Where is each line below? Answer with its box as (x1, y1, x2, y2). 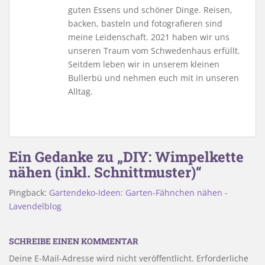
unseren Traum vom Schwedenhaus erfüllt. (68, 45, 240, 57)
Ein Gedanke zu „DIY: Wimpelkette (9, 147, 244, 167)
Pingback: (9, 187, 49, 199)
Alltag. (68, 86, 93, 98)
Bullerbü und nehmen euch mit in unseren (68, 72, 239, 84)
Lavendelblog (9, 201, 62, 212)
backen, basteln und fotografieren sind (68, 18, 222, 30)
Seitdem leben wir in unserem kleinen (68, 59, 219, 70)
